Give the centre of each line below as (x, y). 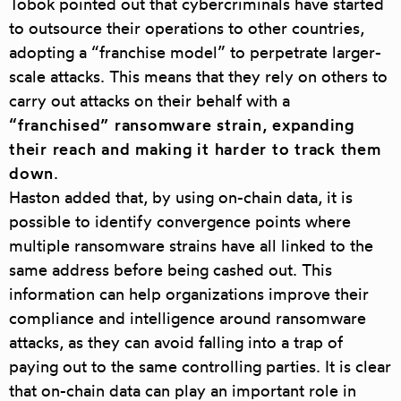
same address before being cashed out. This (171, 270)
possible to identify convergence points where (180, 222)
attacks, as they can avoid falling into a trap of (176, 342)
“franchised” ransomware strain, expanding (182, 125)
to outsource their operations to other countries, (187, 28)
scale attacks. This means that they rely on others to (198, 77)
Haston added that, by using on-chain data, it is (181, 197)
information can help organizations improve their (189, 294)
